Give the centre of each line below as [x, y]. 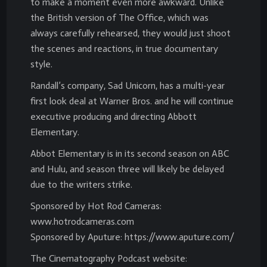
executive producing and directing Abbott [114, 116]
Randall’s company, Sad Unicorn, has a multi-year [128, 85]
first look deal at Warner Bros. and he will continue [132, 101]
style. [41, 64]
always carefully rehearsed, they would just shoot [131, 33]
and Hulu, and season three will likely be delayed [127, 169]
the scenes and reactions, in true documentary [124, 48]
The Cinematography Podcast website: [109, 258]
